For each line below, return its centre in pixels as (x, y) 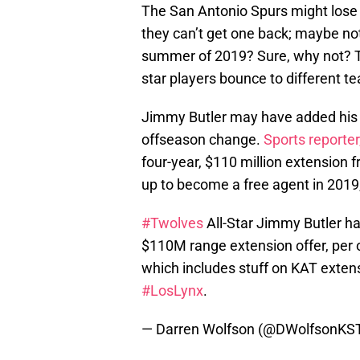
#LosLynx (172, 291)
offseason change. (202, 140)
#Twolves (172, 223)
